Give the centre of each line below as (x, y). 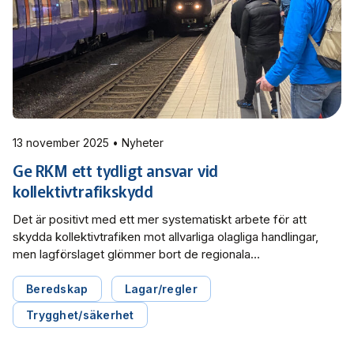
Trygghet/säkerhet (80, 314)
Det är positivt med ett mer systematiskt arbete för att (160, 219)
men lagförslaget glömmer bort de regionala (132, 254)
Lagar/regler (161, 288)
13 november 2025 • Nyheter (138, 142)
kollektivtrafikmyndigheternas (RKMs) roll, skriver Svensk (167, 271)
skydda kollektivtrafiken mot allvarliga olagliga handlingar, (166, 236)
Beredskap (57, 288)
